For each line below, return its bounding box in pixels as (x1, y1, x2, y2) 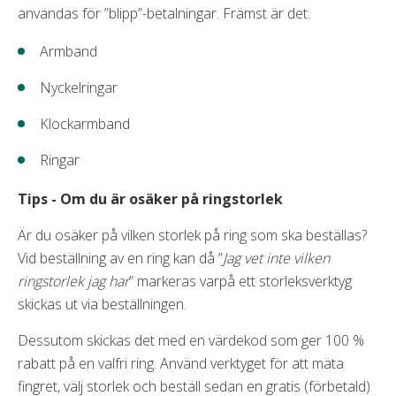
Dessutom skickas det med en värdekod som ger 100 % (18, 330, 364, 350)
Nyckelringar (40, 77, 118, 97)
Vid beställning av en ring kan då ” (18, 247, 223, 268)
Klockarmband (40, 113, 130, 133)
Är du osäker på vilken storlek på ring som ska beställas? (18, 225, 367, 245)
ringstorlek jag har (18, 270, 129, 291)
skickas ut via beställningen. (18, 293, 187, 314)
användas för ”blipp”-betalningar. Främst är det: (18, 3, 310, 23)
